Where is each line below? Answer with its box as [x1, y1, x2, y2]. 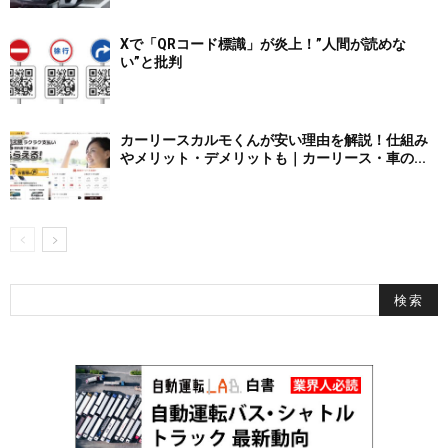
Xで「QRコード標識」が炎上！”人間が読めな [120, 35, 406, 52]
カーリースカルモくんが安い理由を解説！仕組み [120, 131, 428, 148]
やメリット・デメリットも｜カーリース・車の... [120, 149, 426, 166]
